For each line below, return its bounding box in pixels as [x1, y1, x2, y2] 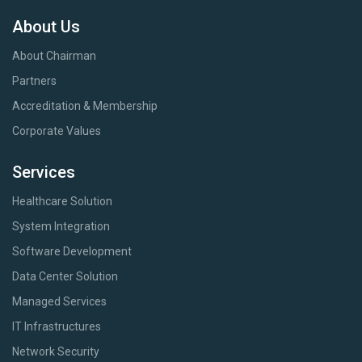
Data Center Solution [12, 270, 118, 284]
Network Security [12, 345, 99, 359]
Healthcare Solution [12, 195, 112, 208]
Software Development [12, 245, 132, 259]
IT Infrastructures [12, 320, 101, 334]
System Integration [12, 220, 110, 234]
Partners [12, 74, 57, 88]
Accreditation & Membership [12, 99, 158, 113]
